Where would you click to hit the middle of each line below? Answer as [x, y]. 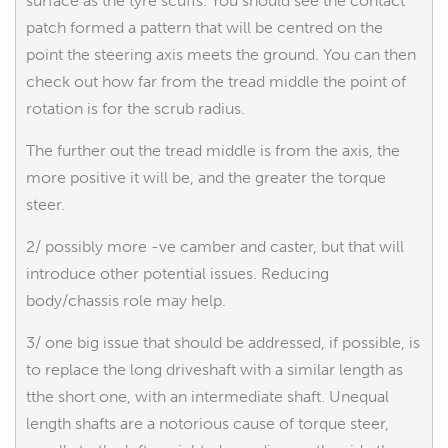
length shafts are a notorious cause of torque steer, [207, 423]
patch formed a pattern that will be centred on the [204, 27]
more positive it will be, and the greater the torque [206, 177]
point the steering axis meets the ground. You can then [221, 54]
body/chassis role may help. [126, 300]
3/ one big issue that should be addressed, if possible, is [223, 342]
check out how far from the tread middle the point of [216, 81]
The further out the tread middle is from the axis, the [213, 150]
